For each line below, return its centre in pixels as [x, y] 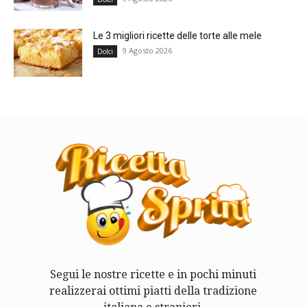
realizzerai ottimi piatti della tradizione [153, 291]
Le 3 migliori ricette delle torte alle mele [177, 35]
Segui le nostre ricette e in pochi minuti [153, 274]
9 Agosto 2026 [147, 50]
